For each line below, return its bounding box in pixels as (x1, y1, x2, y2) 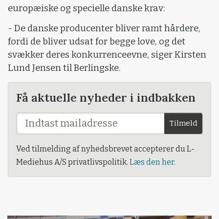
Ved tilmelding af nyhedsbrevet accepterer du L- (16, 144, 195, 153)
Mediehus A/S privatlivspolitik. (16, 157, 130, 167)
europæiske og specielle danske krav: (8, 2, 165, 14)
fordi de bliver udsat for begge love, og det (8, 36, 185, 47)
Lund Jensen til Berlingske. (8, 63, 121, 74)
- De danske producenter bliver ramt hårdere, (8, 23, 200, 34)
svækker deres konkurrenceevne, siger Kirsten (8, 49, 206, 61)
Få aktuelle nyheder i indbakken (16, 89, 196, 105)
